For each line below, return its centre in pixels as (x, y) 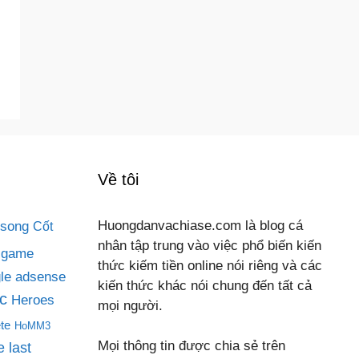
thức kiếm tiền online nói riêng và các (210, 265)
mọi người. (130, 305)
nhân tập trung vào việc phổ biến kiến (210, 245)
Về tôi (118, 179)
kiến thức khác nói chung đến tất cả (205, 285)
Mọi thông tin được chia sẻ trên (192, 346)
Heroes (33, 299)
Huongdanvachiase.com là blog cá (200, 225)
